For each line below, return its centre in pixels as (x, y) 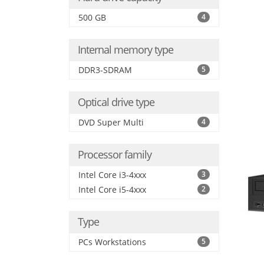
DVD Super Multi (111, 122)
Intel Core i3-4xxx (112, 175)
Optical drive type (116, 102)
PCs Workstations (112, 242)
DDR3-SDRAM (105, 70)
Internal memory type (126, 49)
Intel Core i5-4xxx (112, 189)
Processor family (115, 154)
